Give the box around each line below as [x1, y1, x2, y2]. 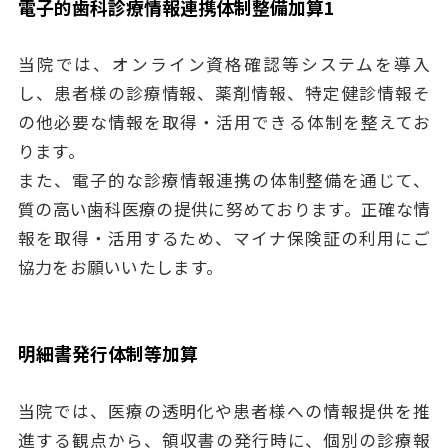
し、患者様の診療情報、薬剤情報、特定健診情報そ [17, 81, 431, 106]
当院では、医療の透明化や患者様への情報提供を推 [17, 399, 431, 424]
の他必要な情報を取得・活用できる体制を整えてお [17, 110, 431, 135]
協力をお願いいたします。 [17, 255, 224, 280]
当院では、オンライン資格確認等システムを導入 [17, 52, 431, 77]
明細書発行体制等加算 [17, 340, 198, 367]
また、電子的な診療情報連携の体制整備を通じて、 [17, 168, 431, 193]
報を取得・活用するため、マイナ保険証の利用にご [17, 226, 431, 251]
